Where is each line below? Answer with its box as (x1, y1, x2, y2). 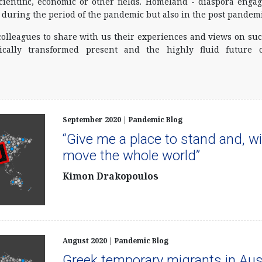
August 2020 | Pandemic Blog (62, 235, 168, 246)
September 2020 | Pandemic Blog (62, 115, 182, 125)
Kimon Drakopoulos (62, 170, 158, 182)
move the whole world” (62, 147, 200, 164)
